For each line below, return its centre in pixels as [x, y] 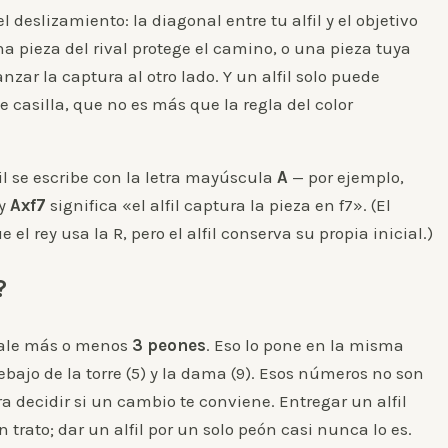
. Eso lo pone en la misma [305, 345]
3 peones [169, 345]
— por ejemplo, [346, 177]
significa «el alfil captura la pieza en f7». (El [218, 205]
